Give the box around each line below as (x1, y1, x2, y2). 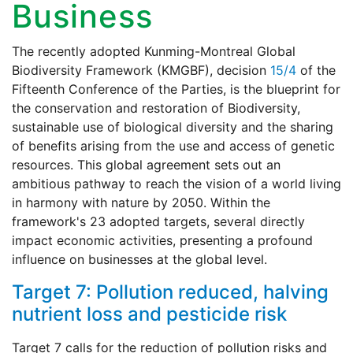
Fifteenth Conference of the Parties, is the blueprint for (12, 81, 340, 98)
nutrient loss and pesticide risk (12, 303, 287, 326)
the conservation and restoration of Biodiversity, (12, 100, 300, 117)
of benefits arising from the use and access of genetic (12, 138, 335, 154)
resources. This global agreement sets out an (12, 157, 281, 173)
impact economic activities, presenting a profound (12, 232, 313, 249)
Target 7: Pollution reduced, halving (12, 281, 329, 304)
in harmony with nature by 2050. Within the (12, 195, 270, 211)
